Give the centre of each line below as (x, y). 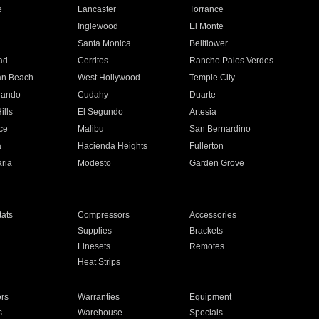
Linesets (94, 246)
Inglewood (98, 26)
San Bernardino (220, 129)
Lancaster (96, 9)
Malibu (90, 129)
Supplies (94, 231)
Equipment (211, 297)
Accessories (213, 215)
